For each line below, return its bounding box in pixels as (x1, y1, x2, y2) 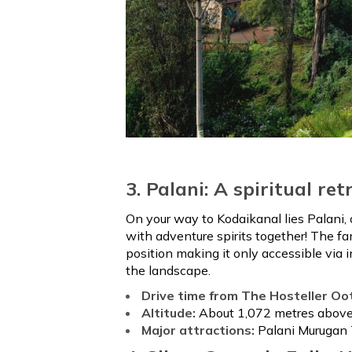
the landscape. (126, 262, 211, 279)
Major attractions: (141, 322, 258, 339)
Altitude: (141, 305, 199, 321)
